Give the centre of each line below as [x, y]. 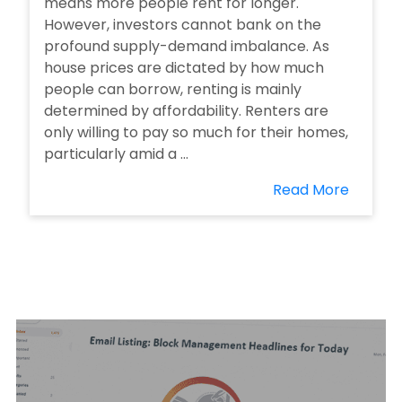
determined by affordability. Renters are [186, 111]
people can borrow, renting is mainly [173, 89]
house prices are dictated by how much [184, 68]
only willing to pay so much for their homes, [196, 132]
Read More [311, 190]
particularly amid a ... [116, 154]
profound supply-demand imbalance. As [187, 46]
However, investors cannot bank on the [183, 25]
